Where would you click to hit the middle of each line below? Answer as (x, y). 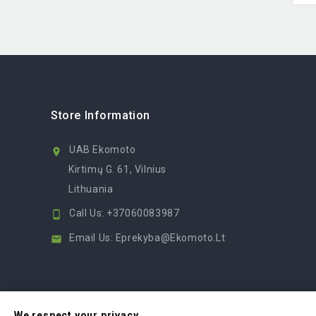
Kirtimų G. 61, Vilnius (117, 169)
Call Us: (88, 213)
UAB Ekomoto (103, 149)
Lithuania (91, 189)
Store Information (101, 115)
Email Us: (92, 237)
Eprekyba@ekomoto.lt (170, 237)
